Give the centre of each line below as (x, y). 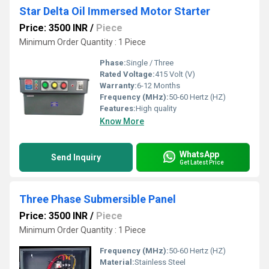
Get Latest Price (202, 162)
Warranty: (118, 86)
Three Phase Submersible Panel (98, 199)
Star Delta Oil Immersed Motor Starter (115, 11)
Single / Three (150, 63)
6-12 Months (159, 86)
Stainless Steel (160, 262)
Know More (122, 121)
